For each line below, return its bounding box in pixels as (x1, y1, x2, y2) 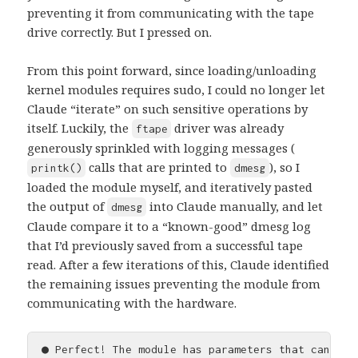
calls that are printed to (86, 158, 231, 175)
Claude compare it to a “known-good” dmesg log (27, 217, 312, 234)
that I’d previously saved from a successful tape (27, 237, 304, 253)
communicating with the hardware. (27, 294, 237, 311)
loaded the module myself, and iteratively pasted (27, 178, 313, 195)
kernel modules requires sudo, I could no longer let (27, 81, 326, 97)
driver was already (171, 119, 284, 136)
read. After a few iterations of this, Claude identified (27, 256, 330, 272)
